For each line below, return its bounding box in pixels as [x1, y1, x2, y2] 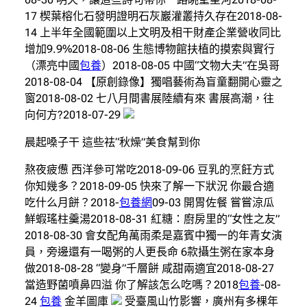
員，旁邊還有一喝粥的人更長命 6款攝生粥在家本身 [25, 245, 275, 258]
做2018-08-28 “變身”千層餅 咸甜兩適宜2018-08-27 [25, 261, 274, 275]
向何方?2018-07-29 [25, 108, 123, 121]
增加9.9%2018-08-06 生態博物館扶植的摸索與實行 [25, 42, 275, 56]
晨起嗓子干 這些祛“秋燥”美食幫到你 [25, 135, 200, 149]
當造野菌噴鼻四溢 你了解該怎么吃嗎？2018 [25, 278, 238, 291]
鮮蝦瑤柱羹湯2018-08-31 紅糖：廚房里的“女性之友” [25, 212, 280, 225]
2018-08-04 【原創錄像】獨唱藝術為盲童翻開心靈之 [25, 75, 282, 88]
